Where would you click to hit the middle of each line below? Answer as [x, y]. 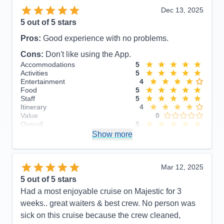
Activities [34, 73]
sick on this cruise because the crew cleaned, [100, 215]
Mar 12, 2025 [182, 167]
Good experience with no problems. [106, 38]
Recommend [41, 133]
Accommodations [48, 64]
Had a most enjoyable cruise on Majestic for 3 [101, 191]
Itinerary [33, 107]
